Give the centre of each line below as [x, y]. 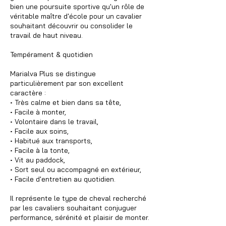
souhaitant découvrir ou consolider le [71, 25]
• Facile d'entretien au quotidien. [63, 179]
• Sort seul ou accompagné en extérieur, [76, 169]
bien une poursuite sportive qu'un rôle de [77, 6]
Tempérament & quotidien [51, 54]
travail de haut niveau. [46, 35]
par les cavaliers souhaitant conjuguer [73, 208]
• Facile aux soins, [39, 131]
